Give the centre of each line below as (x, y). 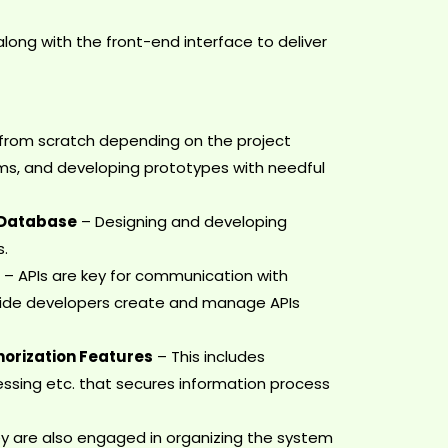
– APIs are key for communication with (145, 276)
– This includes (208, 357)
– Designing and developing (181, 222)
